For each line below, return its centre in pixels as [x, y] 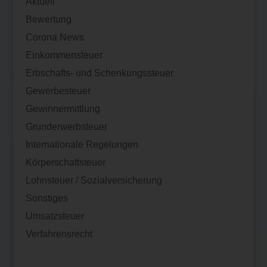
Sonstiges [46, 198]
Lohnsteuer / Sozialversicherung [94, 180]
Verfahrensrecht [59, 234]
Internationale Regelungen [82, 144]
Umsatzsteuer [55, 216]
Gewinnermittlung [63, 108]
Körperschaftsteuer [65, 162]
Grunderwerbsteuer [66, 126]
